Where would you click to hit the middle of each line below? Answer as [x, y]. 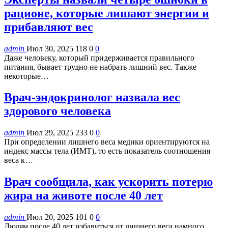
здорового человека [58, 111]
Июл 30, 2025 [50, 48]
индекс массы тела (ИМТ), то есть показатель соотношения [107, 151]
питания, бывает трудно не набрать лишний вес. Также [100, 67]
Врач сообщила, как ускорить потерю [108, 182]
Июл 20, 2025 [50, 217]
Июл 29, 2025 [50, 133]
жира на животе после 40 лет [83, 196]
